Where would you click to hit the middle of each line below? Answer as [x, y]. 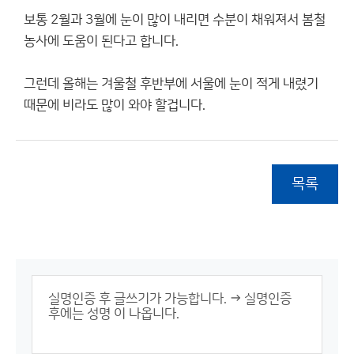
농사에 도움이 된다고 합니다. [101, 41]
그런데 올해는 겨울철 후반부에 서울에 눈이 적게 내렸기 [171, 84]
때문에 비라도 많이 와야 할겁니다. [115, 105]
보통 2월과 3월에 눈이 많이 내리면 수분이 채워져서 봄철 [175, 20]
